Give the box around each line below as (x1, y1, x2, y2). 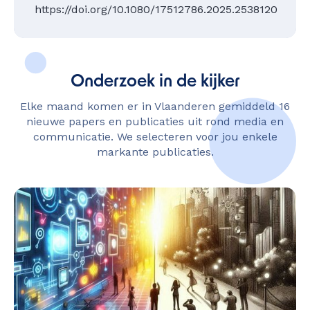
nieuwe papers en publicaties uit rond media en (26, 115, 284, 128)
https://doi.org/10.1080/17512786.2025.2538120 (35, 3, 277, 16)
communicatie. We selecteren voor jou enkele (33, 130, 277, 143)
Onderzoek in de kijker (70, 74, 240, 91)
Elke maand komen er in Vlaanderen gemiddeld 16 (20, 100, 290, 113)
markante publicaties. (96, 145, 214, 158)
